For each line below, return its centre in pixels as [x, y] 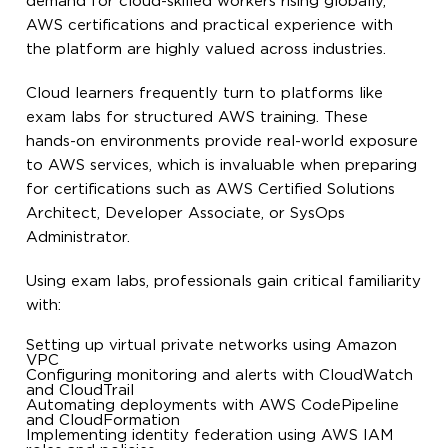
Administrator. [78, 237]
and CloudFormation [103, 420]
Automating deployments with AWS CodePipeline [213, 405]
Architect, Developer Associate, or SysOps [186, 213]
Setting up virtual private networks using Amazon [212, 345]
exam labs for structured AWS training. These [197, 117]
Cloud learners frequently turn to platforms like [205, 93]
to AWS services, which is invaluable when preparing [222, 165]
